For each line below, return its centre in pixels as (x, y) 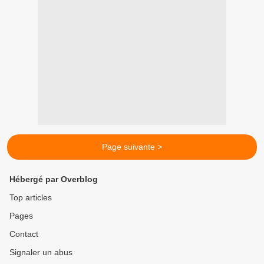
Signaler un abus (41, 253)
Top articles (31, 198)
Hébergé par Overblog (54, 179)
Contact (24, 234)
